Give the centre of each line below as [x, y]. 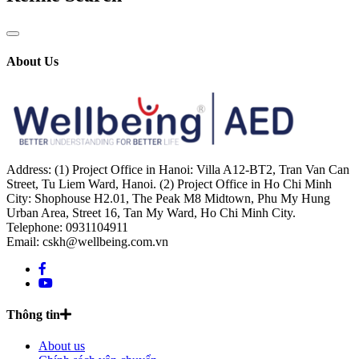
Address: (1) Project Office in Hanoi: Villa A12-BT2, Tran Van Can [178, 169]
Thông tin [33, 315]
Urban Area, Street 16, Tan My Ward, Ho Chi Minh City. [151, 212]
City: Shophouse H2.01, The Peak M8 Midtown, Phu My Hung [168, 198]
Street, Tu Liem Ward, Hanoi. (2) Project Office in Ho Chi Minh [169, 184]
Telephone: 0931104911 [67, 227]
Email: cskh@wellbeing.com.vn [87, 241]
